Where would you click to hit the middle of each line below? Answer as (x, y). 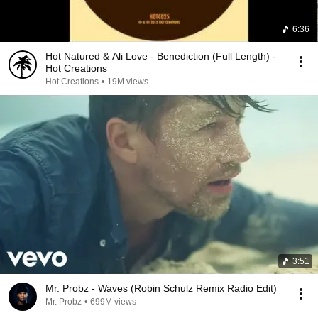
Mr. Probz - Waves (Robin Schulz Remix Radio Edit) (161, 288)
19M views (128, 82)
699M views (113, 302)
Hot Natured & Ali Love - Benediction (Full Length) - (161, 56)
